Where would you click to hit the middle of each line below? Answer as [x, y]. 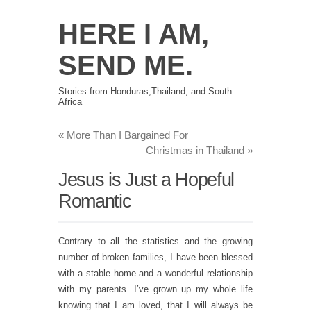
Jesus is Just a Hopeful [146, 179]
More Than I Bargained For [126, 135]
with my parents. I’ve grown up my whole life [155, 289]
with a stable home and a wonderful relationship [155, 273]
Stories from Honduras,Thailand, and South [145, 91]
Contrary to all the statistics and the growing [155, 241]
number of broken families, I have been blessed [155, 257]
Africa [70, 101]
